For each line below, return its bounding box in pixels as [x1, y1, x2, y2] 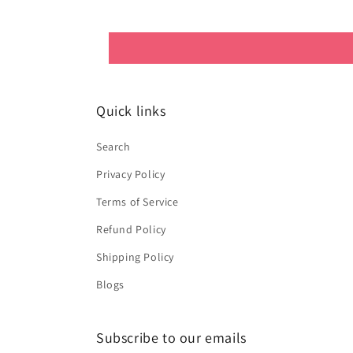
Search [96, 139, 131, 154]
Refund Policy [96, 222, 166, 236]
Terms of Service [96, 195, 179, 209]
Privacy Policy [96, 167, 165, 181]
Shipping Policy [96, 250, 174, 264]
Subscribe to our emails [96, 329, 247, 347]
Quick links [96, 102, 166, 120]
